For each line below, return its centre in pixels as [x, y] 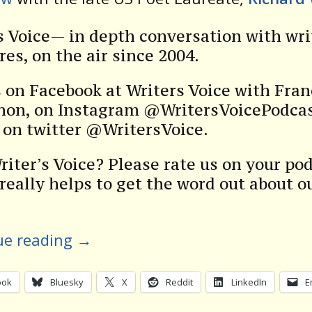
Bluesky [67, 282]
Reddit [179, 282]
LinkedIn [249, 282]
